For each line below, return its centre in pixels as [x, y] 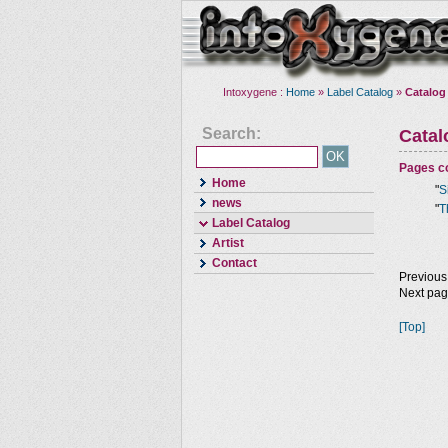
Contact [234, 263]
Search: [231, 133]
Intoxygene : [254, 92]
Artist [228, 243]
